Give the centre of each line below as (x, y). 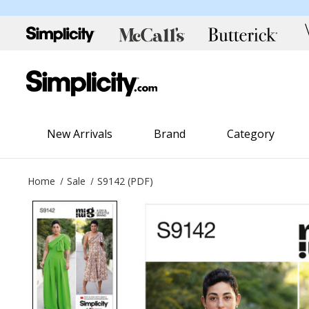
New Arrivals (80, 133)
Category (251, 133)
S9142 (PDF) (126, 181)
